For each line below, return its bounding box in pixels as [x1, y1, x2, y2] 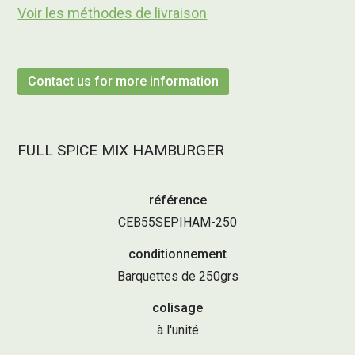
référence [148, 193, 207, 208]
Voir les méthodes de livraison [17, 5, 208, 22]
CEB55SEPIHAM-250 [118, 215, 237, 231]
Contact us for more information [28, 74, 219, 90]
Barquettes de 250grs [116, 269, 239, 284]
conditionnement [128, 246, 227, 262]
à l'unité [156, 323, 199, 338]
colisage [152, 300, 203, 316]
